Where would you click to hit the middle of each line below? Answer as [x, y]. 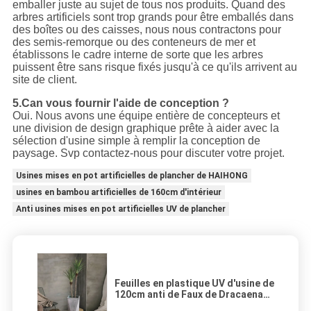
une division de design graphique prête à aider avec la [145, 128]
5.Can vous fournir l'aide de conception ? [120, 103]
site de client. [44, 80]
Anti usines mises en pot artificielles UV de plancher [120, 209]
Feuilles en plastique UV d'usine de [194, 284]
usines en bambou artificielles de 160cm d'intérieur [118, 193]
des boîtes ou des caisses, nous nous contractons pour [146, 30]
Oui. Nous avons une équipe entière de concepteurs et [146, 116]
